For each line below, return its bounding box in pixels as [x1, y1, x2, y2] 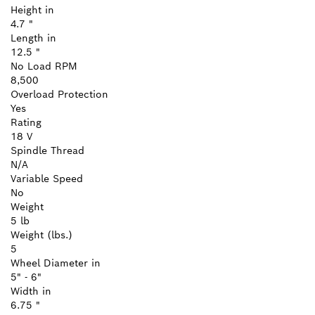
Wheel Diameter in [11, 257, 101, 270]
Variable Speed [11, 172, 83, 186]
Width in [11, 285, 51, 298]
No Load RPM [11, 60, 77, 73]
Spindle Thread [11, 144, 84, 157]
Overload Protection [11, 88, 108, 101]
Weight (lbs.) [11, 229, 72, 242]
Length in [11, 32, 56, 45]
